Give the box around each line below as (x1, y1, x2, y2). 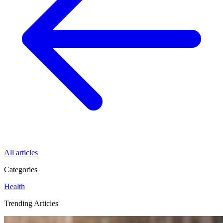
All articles (4, 148, 38, 157)
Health (4, 182, 25, 191)
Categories (4, 165, 37, 174)
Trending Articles (4, 199, 58, 208)
